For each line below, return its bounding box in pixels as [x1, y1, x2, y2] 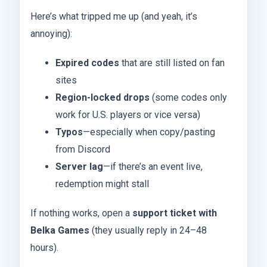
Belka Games [30, 225, 89, 237]
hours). [30, 242, 58, 254]
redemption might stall [55, 178, 149, 190]
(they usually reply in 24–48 [89, 225, 207, 237]
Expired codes [55, 57, 119, 69]
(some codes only [149, 92, 227, 104]
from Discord [55, 144, 110, 156]
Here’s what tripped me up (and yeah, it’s [30, 11, 197, 23]
